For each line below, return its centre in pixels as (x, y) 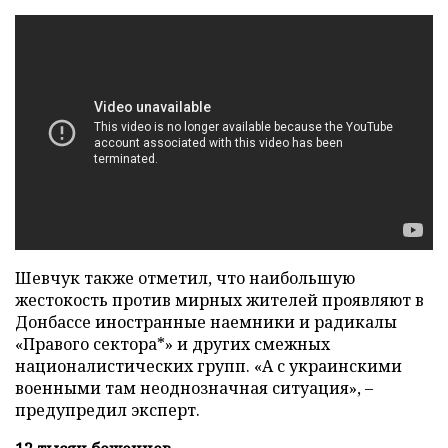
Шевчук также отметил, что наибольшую (185, 278)
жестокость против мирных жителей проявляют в (219, 300)
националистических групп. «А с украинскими (208, 366)
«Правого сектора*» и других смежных (172, 344)
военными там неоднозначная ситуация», (190, 388)
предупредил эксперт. (107, 410)
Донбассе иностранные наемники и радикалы (206, 322)
